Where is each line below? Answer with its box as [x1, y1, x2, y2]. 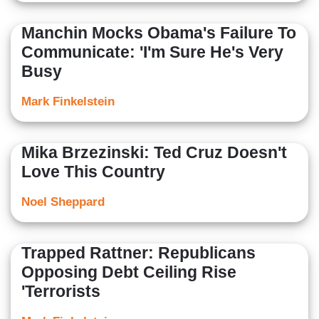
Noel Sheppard [21, 195, 105, 209]
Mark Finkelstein [21, 95, 115, 109]
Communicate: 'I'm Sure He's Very [21, 43, 283, 62]
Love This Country [21, 162, 165, 182]
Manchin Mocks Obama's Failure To [21, 23, 296, 43]
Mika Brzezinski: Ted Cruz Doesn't [21, 143, 287, 162]
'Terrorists [21, 282, 100, 301]
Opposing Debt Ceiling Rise [21, 263, 236, 282]
